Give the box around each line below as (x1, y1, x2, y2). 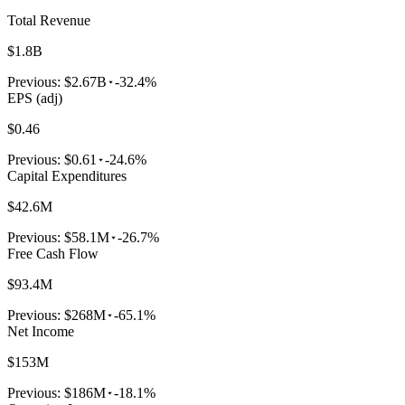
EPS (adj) (7, 89, 62, 106)
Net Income (7, 323, 74, 339)
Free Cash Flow (7, 245, 99, 261)
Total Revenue (7, 12, 90, 28)
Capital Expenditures (7, 167, 127, 184)
